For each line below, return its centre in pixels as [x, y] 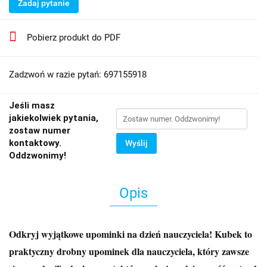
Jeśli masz [32, 105]
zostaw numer [40, 130]
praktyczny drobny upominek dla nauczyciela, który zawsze [129, 251]
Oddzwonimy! [38, 155]
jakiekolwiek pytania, [54, 118]
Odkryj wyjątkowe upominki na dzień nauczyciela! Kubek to [131, 234]
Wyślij [136, 143]
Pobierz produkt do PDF [74, 37]
